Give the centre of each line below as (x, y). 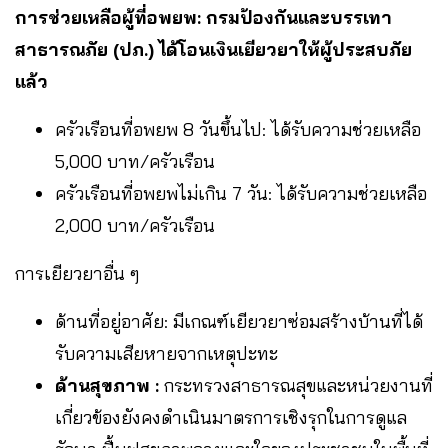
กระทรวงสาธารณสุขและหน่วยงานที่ (296, 385)
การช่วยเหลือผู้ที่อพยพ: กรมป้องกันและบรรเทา (203, 17)
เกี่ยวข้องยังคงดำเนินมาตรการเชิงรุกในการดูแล (231, 417)
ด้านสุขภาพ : (107, 385)
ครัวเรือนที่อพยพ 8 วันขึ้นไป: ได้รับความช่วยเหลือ (238, 129)
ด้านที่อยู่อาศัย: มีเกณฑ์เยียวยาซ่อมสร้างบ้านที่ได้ (239, 321)
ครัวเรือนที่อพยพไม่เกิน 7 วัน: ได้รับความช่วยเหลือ (241, 193)
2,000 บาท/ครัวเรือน (135, 225)
